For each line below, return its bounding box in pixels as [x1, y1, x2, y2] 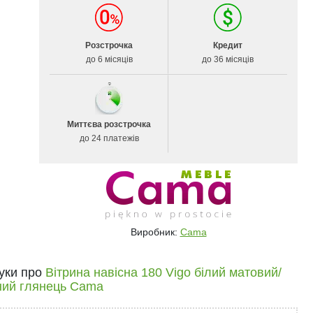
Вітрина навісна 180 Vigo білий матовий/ [45, 265, 282, 279]
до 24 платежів [79, 133, 139, 143]
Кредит [213, 41, 242, 50]
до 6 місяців [85, 54, 133, 64]
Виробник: [130, 226, 180, 238]
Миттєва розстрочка [67, 119, 151, 129]
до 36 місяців [202, 54, 254, 64]
